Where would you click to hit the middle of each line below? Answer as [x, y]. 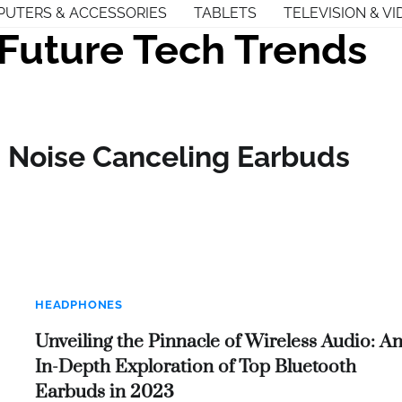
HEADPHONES [79, 305]
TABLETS [225, 13]
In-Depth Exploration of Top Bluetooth [196, 367]
